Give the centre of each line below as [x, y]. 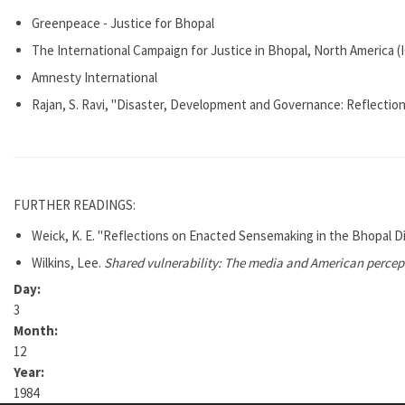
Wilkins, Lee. [68, 262]
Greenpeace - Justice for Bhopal [123, 23]
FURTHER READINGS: [76, 204]
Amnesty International [94, 77]
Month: [37, 330]
